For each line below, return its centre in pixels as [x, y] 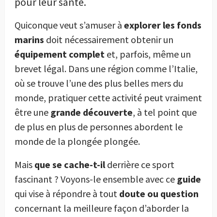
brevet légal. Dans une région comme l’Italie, [106, 69]
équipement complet [60, 54]
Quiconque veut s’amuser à [69, 25]
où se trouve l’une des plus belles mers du [99, 83]
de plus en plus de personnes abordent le [99, 127]
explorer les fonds [163, 25]
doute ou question [159, 194]
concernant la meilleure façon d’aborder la [102, 208]
